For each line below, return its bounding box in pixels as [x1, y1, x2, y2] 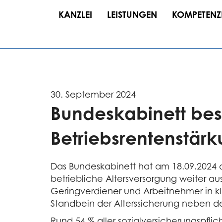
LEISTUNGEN [107, 9, 157, 20]
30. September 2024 [51, 89, 136, 100]
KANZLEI [58, 9, 92, 20]
